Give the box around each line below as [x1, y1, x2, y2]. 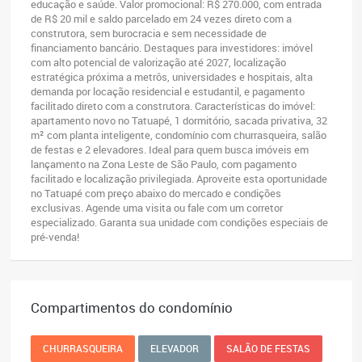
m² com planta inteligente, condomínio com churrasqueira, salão [31, 128, 326, 143]
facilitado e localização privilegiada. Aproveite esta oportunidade [31, 171, 327, 187]
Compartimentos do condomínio [31, 298, 233, 318]
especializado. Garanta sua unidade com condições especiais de [31, 215, 328, 230]
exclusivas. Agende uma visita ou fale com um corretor [31, 200, 283, 216]
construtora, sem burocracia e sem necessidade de [31, 26, 267, 41]
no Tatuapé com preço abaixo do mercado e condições [31, 186, 281, 201]
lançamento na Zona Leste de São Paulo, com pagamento [31, 157, 297, 172]
